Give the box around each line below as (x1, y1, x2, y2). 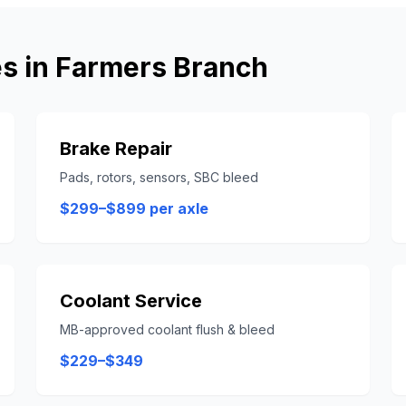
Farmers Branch (55, 51, 268, 83)
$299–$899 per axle (60, 199, 208, 217)
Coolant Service (60, 290, 202, 312)
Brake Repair (60, 138, 172, 159)
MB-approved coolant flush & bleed (60, 322, 275, 337)
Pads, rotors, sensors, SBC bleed (60, 169, 258, 185)
